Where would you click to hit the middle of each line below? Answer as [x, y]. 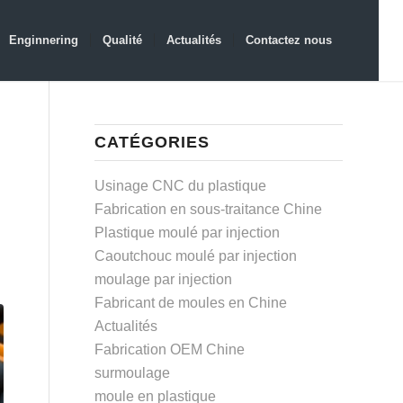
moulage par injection [164, 279]
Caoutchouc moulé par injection [196, 256]
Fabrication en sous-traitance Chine [209, 209]
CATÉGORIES [152, 142]
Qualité [122, 40]
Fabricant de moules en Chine [191, 303]
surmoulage [133, 373]
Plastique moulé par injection [188, 233]
